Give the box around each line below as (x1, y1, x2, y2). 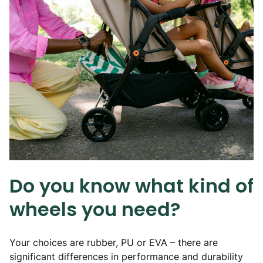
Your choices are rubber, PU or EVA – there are (9, 237, 218, 249)
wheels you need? (9, 196, 180, 223)
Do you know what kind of (9, 173, 254, 200)
